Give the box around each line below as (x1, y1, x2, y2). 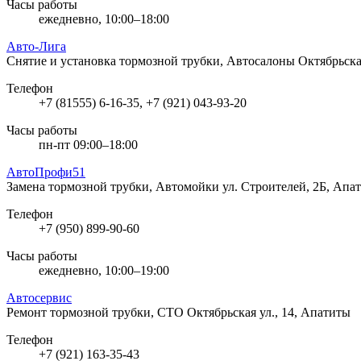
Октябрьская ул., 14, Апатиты (187, 305, 351, 319)
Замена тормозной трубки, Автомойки (6, 179, 222, 193)
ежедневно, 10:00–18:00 (39, 11, 169, 26)
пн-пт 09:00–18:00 (39, 137, 138, 151)
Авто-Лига (6, 39, 66, 53)
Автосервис (6, 290, 72, 305)
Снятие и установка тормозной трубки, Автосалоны (6, 53, 298, 68)
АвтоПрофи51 (6, 164, 85, 179)
